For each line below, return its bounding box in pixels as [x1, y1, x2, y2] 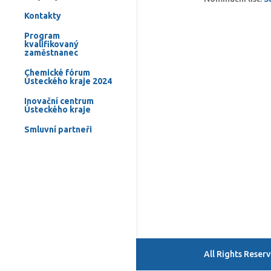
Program [24, 30, 60, 41]
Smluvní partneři [24, 124, 92, 134]
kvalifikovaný [24, 39, 79, 49]
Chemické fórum [24, 67, 90, 77]
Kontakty [24, 10, 61, 21]
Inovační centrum [24, 96, 94, 106]
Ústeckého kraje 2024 [24, 76, 112, 86]
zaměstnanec [24, 47, 78, 57]
